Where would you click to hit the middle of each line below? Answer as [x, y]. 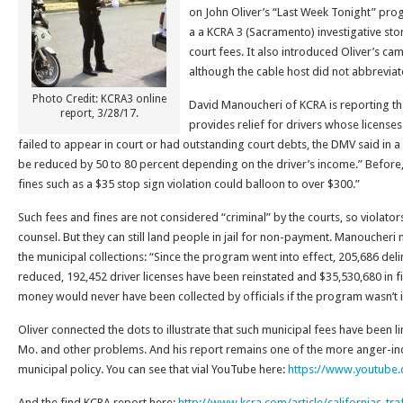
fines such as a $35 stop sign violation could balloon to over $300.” [189, 184]
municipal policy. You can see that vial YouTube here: [153, 369]
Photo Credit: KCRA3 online [99, 99]
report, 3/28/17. [99, 113]
